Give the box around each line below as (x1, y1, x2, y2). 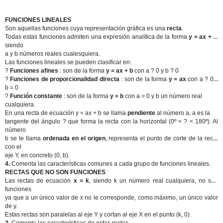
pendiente (127, 110, 157, 116)
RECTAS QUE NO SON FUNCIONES (5, 169, 106, 176)
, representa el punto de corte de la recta (105, 135, 219, 142)
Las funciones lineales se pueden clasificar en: (5, 59, 131, 66)
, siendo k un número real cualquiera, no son (89, 177, 219, 184)
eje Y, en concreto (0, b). (5, 152, 70, 159)
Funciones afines (10, 67, 60, 74)
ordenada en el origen (42, 135, 106, 142)
